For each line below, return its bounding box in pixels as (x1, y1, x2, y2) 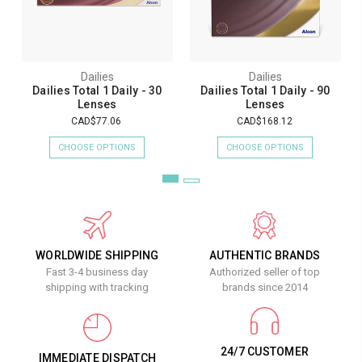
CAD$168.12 (236, 115, 293, 127)
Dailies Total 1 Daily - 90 (200, 84, 330, 98)
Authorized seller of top (209, 266, 321, 279)
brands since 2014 (221, 281, 308, 294)
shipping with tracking (45, 281, 149, 294)
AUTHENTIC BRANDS (209, 249, 321, 263)
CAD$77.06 (71, 115, 122, 127)
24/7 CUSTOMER (220, 345, 309, 359)
